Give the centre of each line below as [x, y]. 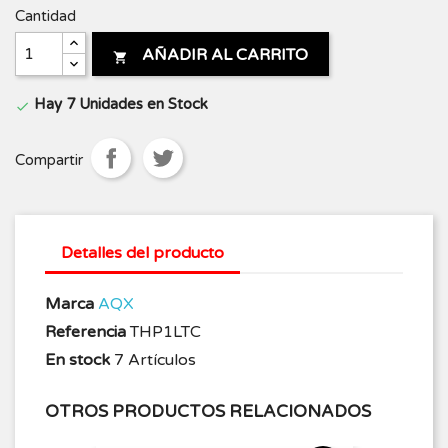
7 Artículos [155, 359]
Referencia [85, 331]
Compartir [49, 160]
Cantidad [45, 15]
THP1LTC [165, 331]
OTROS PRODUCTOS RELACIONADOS [208, 411]
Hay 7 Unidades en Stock [119, 103]
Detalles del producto [142, 252]
